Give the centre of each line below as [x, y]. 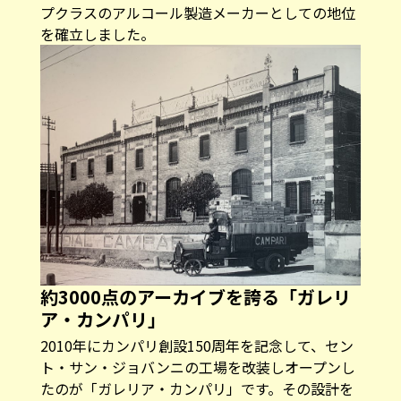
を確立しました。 [97, 34]
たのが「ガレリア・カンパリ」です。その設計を [196, 388]
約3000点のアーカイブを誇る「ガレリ [195, 296]
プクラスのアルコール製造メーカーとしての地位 [197, 13]
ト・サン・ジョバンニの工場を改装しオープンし [197, 367]
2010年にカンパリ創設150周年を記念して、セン [196, 345]
